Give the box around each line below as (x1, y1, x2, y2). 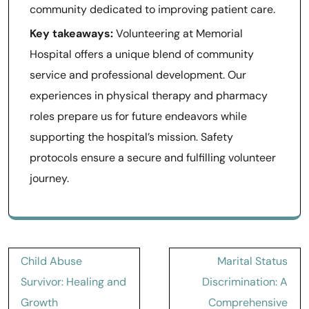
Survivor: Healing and (21, 275, 126, 289)
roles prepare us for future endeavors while (30, 109, 247, 123)
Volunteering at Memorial (113, 26, 243, 41)
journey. (30, 171, 69, 186)
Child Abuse (21, 254, 82, 268)
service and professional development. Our (30, 68, 246, 82)
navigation (8, 268, 88, 288)
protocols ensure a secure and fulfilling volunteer (30, 150, 276, 165)
